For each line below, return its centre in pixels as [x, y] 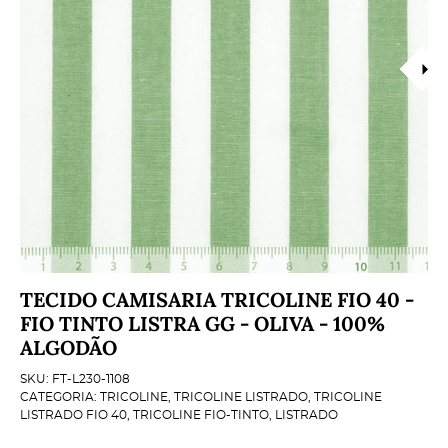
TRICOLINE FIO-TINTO [201, 414]
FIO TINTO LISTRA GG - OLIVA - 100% [202, 323]
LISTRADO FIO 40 [73, 414]
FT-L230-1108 [91, 378]
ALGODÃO [68, 347]
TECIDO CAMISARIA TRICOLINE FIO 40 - [217, 299]
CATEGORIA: [58, 396]
